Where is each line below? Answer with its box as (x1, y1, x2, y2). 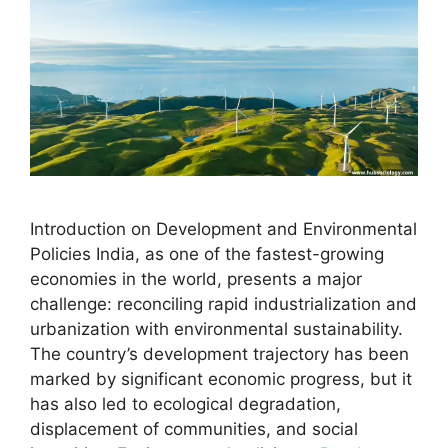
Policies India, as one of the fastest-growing (30, 244, 384, 265)
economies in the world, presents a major (30, 269, 362, 290)
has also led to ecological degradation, (30, 394, 341, 415)
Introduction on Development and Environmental (30, 219, 417, 240)
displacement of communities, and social (30, 419, 358, 440)
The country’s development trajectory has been (30, 344, 409, 365)
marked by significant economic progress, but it (30, 369, 412, 390)
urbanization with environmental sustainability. (30, 319, 403, 340)
